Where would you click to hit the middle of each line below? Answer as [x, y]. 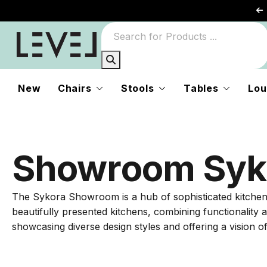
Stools [137, 88]
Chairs [74, 88]
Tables [201, 88]
